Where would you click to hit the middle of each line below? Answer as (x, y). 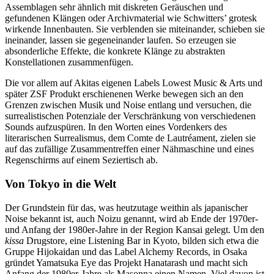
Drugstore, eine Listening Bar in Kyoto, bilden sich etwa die (143, 240)
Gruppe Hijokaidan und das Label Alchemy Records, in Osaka (126, 251)
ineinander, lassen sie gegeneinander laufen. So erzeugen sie (120, 40)
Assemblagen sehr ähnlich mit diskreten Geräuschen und (114, 7)
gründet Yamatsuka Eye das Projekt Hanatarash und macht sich (126, 262)
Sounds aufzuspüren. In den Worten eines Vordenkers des (116, 127)
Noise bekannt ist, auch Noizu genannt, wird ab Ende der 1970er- (131, 218)
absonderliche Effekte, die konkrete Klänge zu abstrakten (115, 51)
